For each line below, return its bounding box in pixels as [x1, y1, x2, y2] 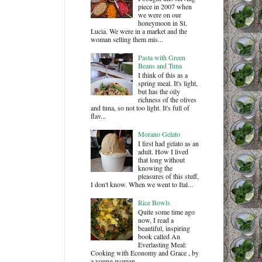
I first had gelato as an [138, 139, 199, 149]
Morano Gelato [138, 129, 181, 139]
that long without [138, 155, 185, 165]
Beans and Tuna [138, 60, 182, 70]
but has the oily [138, 87, 181, 96]
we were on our [138, 9, 182, 19]
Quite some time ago [138, 207, 195, 217]
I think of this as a [138, 70, 188, 80]
